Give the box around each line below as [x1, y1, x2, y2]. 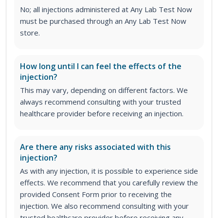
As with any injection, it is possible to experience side [20, 166, 198, 176]
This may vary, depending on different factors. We [20, 85, 188, 95]
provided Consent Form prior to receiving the [20, 189, 172, 200]
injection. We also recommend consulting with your [20, 201, 189, 211]
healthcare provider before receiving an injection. [20, 109, 183, 119]
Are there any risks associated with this [20, 142, 171, 153]
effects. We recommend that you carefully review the [20, 178, 198, 188]
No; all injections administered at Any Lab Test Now [20, 4, 192, 15]
